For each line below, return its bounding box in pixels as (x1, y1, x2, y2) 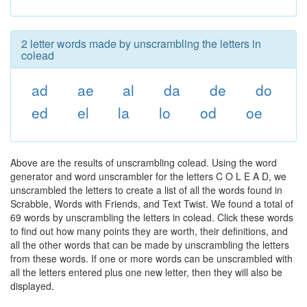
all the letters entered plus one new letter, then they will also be (10, 265, 282, 279)
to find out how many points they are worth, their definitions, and (10, 224, 288, 238)
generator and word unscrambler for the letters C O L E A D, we (10, 169, 286, 183)
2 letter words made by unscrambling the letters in (21, 36, 261, 51)
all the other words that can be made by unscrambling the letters (10, 238, 289, 251)
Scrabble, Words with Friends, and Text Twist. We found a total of (10, 197, 293, 210)
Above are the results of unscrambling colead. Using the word (10, 156, 277, 169)
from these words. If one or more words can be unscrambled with (10, 251, 293, 265)
